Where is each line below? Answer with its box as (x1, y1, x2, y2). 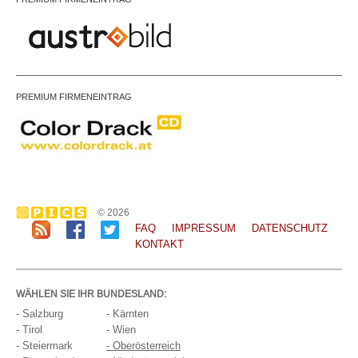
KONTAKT (135, 238, 184, 251)
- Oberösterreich (106, 340, 181, 352)
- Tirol (16, 324, 42, 336)
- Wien (106, 324, 136, 336)
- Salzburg (16, 308, 63, 320)
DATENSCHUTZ (252, 222, 328, 235)
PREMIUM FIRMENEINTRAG (16, 91, 132, 103)
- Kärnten (106, 308, 149, 320)
